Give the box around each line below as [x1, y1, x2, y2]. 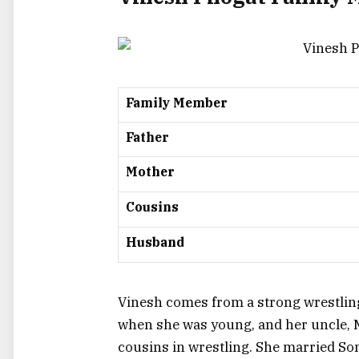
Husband [126, 234, 184, 251]
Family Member [126, 95, 228, 111]
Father [126, 129, 169, 146]
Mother [126, 163, 175, 180]
